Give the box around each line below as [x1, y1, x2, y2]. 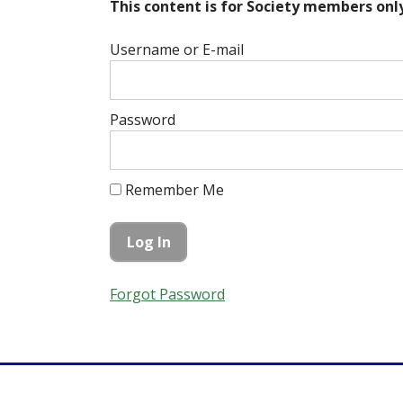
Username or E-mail [110, 40, 244, 59]
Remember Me [121, 180, 224, 200]
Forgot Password [110, 283, 225, 304]
